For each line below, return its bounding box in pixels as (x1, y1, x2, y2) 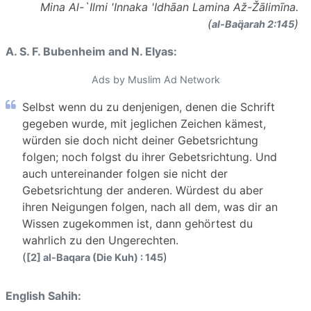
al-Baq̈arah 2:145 (212, 17, 294, 30)
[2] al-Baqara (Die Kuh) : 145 (26, 251, 163, 263)
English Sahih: (6, 288, 81, 303)
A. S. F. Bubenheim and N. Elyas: (6, 44, 177, 58)
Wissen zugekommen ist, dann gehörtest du (22, 216, 253, 230)
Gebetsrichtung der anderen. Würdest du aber (22, 183, 263, 197)
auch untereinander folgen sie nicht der (22, 166, 228, 180)
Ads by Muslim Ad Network (91, 73, 220, 85)
